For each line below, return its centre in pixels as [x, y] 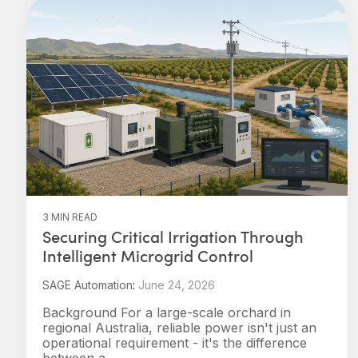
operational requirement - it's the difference [175, 343]
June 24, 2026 [177, 285]
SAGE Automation [88, 285]
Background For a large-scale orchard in [167, 312]
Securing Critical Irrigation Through [173, 237]
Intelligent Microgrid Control [148, 256]
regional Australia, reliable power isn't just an [179, 328]
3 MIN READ [70, 217]
